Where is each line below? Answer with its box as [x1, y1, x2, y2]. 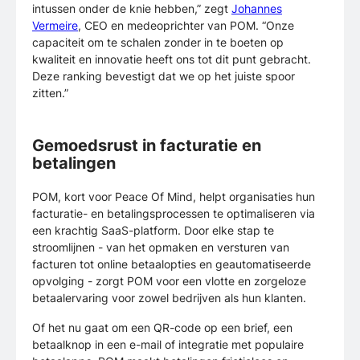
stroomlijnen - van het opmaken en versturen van [32, 240, 289, 255]
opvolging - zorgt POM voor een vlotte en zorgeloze [32, 274, 306, 288]
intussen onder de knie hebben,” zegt [32, 2, 231, 16]
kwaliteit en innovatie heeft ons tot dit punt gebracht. [32, 52, 311, 67]
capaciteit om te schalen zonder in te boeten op [32, 35, 284, 50]
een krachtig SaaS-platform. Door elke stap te [32, 223, 274, 238]
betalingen [32, 153, 116, 174]
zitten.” [32, 86, 68, 100]
